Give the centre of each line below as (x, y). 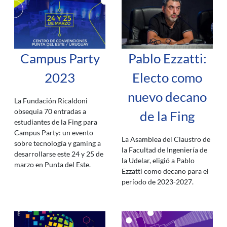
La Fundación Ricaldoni (51, 101)
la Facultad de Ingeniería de (164, 150)
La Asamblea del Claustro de (166, 139)
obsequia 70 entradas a (50, 111)
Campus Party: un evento (54, 133)
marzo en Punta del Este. (52, 164)
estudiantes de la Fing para (56, 122)
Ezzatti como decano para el (165, 171)
